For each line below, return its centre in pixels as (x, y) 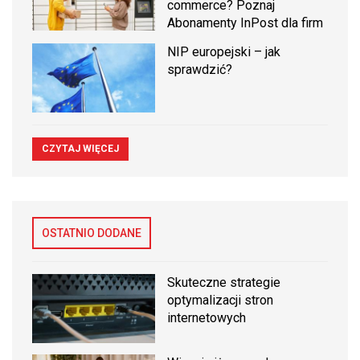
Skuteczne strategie (224, 283)
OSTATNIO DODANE (92, 233)
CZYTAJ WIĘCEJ (80, 149)
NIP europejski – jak (224, 51)
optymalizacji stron (221, 301)
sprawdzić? (200, 69)
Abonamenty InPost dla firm (245, 22)
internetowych (207, 318)
